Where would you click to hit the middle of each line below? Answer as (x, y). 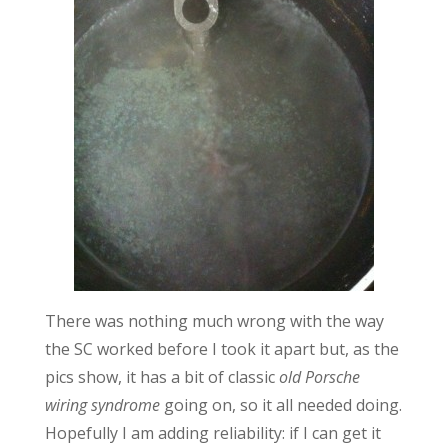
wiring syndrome (102, 405)
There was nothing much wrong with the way (214, 321)
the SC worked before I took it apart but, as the (221, 349)
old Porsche (319, 377)
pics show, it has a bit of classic (161, 377)
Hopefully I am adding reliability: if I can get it (212, 433)
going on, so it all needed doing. (280, 405)
